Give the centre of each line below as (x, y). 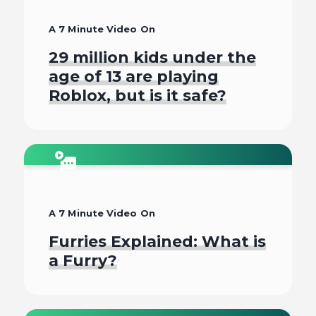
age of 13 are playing (134, 77)
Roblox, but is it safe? (138, 96)
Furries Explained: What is (157, 242)
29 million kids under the (152, 57)
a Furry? (83, 261)
